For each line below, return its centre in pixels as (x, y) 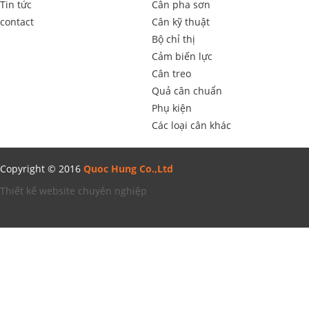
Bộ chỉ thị (173, 39)
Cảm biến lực (182, 56)
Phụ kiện (172, 108)
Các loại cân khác (191, 125)
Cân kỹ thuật (181, 22)
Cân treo (171, 73)
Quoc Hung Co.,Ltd (128, 169)
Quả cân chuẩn (187, 91)
